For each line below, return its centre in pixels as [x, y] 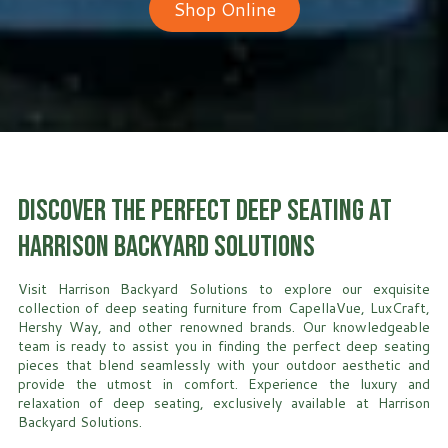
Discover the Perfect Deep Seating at [205, 211]
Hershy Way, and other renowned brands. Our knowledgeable [224, 327]
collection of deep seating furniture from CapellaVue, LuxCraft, [224, 308]
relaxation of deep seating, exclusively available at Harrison [224, 403]
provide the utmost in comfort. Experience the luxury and [224, 384]
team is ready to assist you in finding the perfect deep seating [224, 346]
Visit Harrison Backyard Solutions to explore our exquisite [224, 289]
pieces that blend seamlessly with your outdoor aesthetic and [224, 365]
